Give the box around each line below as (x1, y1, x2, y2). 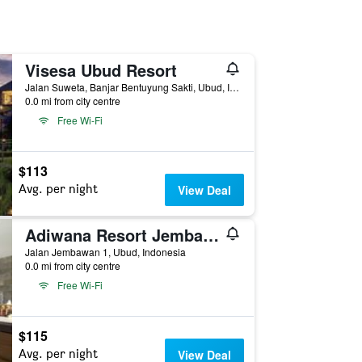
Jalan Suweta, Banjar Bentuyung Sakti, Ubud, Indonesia (229, 80, 239, 94)
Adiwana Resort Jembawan (202, 223, 219, 246)
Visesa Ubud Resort (24, 58, 177, 82)
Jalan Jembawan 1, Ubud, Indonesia (24, 245, 186, 259)
